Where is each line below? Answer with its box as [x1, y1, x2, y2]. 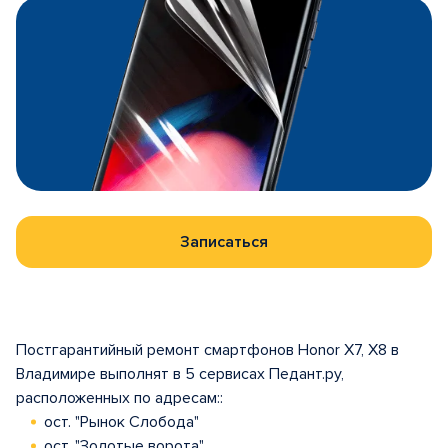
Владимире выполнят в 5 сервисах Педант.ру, [16, 364, 344, 384]
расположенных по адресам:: [16, 388, 223, 408]
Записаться [180, 232, 268, 252]
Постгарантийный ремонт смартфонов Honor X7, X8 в [16, 340, 399, 360]
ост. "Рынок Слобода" [44, 412, 199, 432]
